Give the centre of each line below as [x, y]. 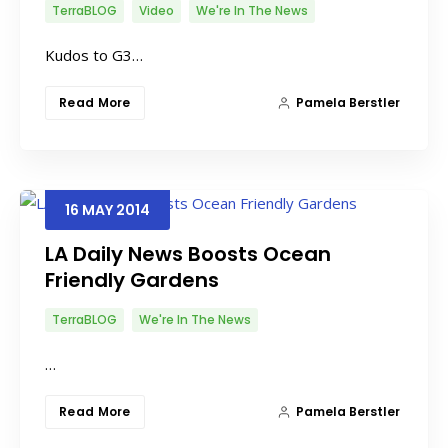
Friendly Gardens [132, 279]
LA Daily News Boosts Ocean [188, 253]
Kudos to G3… [94, 54]
